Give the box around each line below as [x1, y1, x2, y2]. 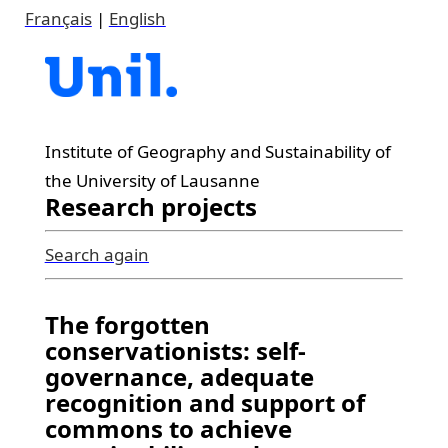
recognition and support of [44, 386, 365, 419]
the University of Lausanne [44, 169, 260, 192]
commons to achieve [44, 412, 292, 445]
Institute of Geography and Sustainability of [44, 140, 391, 163]
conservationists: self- [44, 334, 306, 367]
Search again [44, 243, 149, 266]
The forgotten [44, 308, 210, 341]
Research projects [44, 190, 257, 223]
